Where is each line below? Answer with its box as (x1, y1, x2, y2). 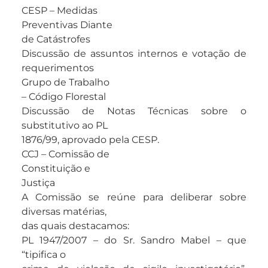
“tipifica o (22, 249, 66, 261)
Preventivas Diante (22, 19, 112, 31)
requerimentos (22, 62, 94, 74)
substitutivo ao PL (22, 120, 108, 132)
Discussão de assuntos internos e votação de (22, 48, 246, 60)
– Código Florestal (22, 91, 106, 103)
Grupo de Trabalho (22, 77, 109, 89)
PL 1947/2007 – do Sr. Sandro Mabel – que (22, 234, 246, 246)
